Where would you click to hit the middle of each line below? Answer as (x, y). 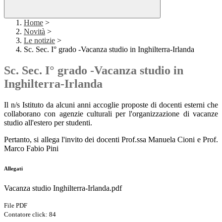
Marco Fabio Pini (31, 149)
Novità (34, 32)
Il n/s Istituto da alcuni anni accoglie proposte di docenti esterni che (111, 105)
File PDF (16, 206)
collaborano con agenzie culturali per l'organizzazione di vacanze (111, 114)
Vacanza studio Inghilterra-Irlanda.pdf (63, 188)
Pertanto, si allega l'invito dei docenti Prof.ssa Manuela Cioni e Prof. (111, 140)
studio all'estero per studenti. (49, 123)
